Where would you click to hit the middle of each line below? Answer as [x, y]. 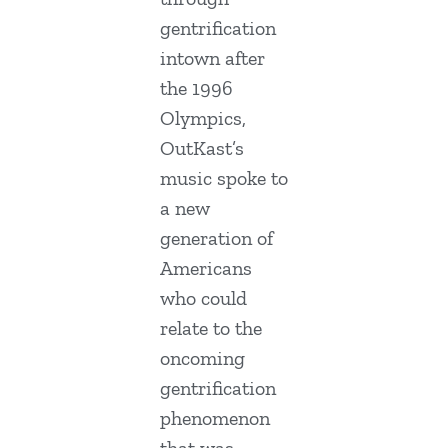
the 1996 [196, 88]
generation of [216, 238]
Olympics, [203, 118]
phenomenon [215, 418]
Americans [206, 268]
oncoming [202, 358]
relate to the [211, 328]
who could [203, 298]
